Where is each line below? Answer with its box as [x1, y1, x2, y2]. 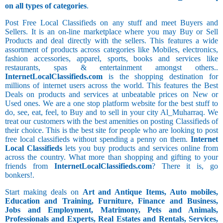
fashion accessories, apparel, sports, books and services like [5, 54, 218, 63]
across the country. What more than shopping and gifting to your [5, 153, 218, 162]
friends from [5, 162, 54, 171]
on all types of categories [5, 1, 87, 10]
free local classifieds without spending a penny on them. [5, 135, 191, 144]
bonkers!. [5, 171, 34, 180]
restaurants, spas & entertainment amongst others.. [5, 63, 218, 72]
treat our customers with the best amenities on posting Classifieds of [5, 117, 218, 126]
